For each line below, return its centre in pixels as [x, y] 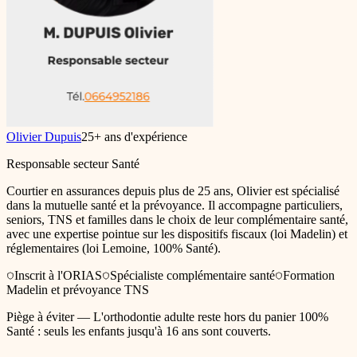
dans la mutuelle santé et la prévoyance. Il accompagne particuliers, [175, 206]
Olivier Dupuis [44, 137]
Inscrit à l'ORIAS [58, 276]
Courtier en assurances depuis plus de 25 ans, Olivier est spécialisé [173, 191]
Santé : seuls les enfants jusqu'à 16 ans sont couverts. [139, 331]
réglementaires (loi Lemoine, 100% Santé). [114, 249]
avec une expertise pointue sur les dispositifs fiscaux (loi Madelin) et [177, 234]
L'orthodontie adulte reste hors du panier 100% [211, 317]
